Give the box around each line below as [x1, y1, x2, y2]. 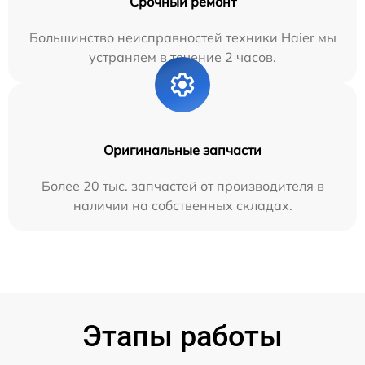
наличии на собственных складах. [73, 196, 292, 213]
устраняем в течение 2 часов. [89, 48, 276, 65]
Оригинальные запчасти [103, 141, 262, 158]
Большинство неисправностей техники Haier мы [29, 29, 336, 46]
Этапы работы [82, 319, 283, 354]
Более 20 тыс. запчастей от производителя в [41, 177, 324, 194]
